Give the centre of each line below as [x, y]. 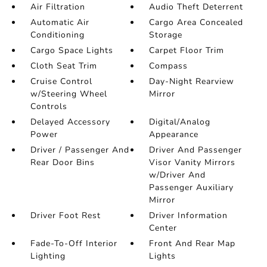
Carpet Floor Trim [187, 50]
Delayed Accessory [70, 122]
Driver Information [189, 215]
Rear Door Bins [62, 162]
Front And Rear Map [193, 243]
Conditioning [57, 35]
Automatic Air [60, 22]
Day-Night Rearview [192, 81]
